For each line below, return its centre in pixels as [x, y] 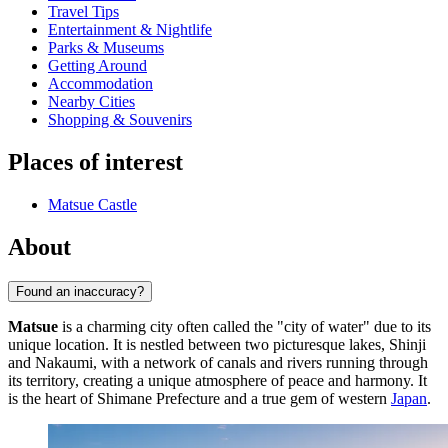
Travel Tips [83, 12]
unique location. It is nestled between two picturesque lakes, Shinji [217, 344]
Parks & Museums [106, 48]
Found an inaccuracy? [80, 291]
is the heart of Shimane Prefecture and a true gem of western [199, 398]
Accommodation [100, 84]
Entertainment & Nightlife [130, 30]
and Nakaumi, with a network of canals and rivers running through [218, 362]
